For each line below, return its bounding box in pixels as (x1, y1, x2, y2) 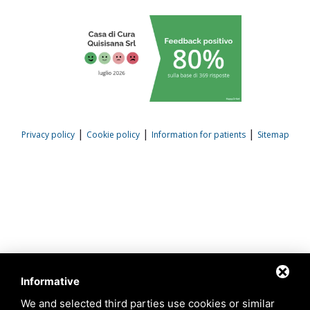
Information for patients (151, 128, 246, 140)
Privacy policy (21, 128, 75, 140)
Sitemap (257, 128, 289, 140)
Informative (21, 275, 80, 288)
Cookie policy (86, 128, 140, 140)
